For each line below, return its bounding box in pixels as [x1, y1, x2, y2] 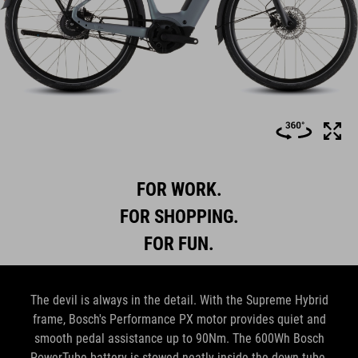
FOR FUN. [144, 232, 214, 255]
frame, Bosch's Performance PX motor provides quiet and [32, 311, 326, 327]
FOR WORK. [136, 177, 222, 201]
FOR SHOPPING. [119, 205, 239, 228]
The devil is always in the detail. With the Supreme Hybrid [30, 292, 328, 308]
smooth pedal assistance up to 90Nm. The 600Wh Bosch [34, 330, 324, 346]
